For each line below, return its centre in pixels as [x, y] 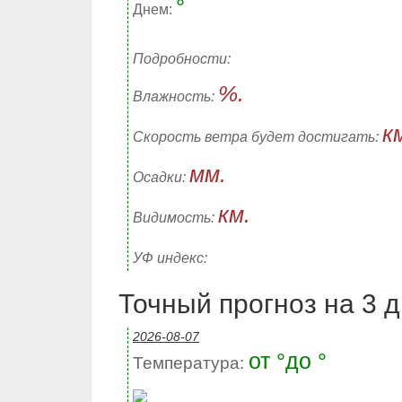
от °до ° [288, 361]
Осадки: [161, 177]
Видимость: [175, 218]
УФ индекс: [170, 258]
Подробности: [182, 59]
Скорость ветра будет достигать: [258, 137]
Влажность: [175, 96]
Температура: [191, 363]
